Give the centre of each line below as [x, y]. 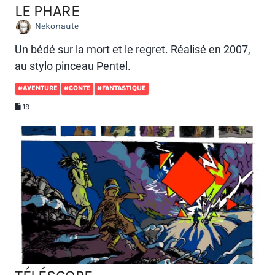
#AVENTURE [38, 88]
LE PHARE [47, 11]
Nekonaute [56, 26]
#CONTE [77, 88]
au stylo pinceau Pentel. [73, 66]
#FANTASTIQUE [122, 88]
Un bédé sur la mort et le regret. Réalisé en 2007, [133, 50]
